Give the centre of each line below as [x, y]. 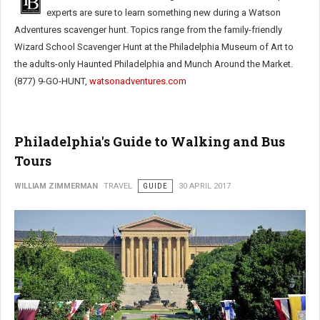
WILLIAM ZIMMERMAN [56, 186]
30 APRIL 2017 [205, 186]
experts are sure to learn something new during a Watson [164, 12]
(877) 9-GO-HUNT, [52, 81]
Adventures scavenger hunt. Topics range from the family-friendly [148, 30]
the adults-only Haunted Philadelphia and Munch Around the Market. [154, 64]
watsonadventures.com [138, 81]
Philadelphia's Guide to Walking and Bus [150, 141]
